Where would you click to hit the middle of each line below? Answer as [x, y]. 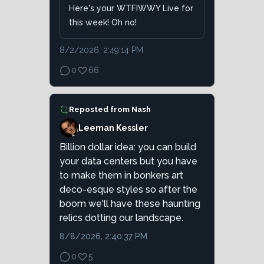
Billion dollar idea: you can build [128, 147]
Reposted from [100, 110]
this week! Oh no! [103, 23]
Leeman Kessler [113, 128]
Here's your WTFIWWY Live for [131, 9]
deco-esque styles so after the [128, 190]
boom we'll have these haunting [130, 204]
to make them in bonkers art [121, 176]
